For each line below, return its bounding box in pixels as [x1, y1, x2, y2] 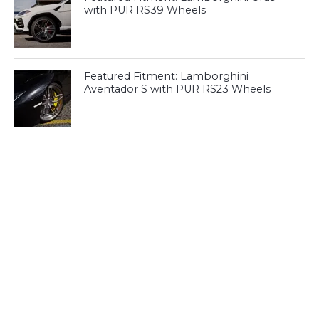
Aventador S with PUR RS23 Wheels [84, 83, 271, 95]
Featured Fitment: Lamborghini [84, 70, 249, 83]
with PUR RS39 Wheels [84, 4, 206, 16]
